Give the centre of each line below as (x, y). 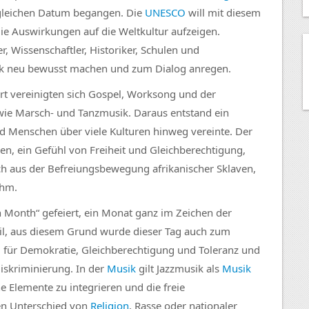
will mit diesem (223, 12)
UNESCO (165, 12)
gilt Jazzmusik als (179, 268)
